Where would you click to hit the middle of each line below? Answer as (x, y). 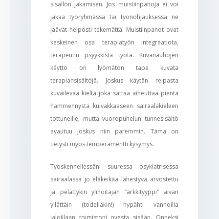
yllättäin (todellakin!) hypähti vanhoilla (114, 204)
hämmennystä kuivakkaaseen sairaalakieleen (114, 106)
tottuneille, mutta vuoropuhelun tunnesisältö (114, 118)
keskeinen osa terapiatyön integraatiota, (114, 42)
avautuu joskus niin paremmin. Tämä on (114, 131)
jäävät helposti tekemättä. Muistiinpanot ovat (114, 29)
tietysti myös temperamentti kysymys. (102, 144)
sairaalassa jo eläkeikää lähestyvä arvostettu (114, 179)
